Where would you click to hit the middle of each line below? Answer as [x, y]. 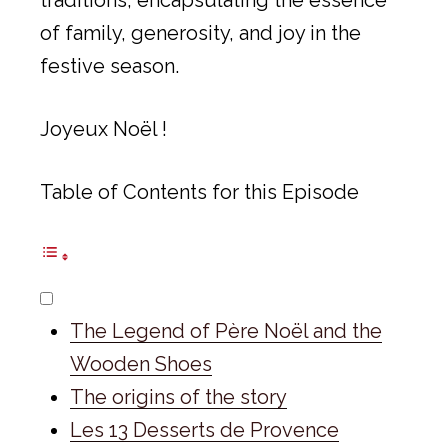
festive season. [109, 65]
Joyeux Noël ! [103, 128]
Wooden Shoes [141, 363]
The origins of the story [178, 396]
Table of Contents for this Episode [199, 191]
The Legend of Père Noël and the [226, 330]
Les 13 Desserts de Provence [204, 429]
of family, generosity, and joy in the [200, 32]
